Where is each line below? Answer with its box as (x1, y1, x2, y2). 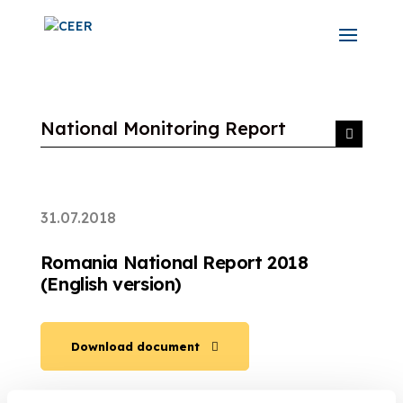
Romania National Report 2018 (40, 251, 309, 273)
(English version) (40, 273, 182, 295)
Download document (70, 338, 200, 354)
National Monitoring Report (40, 117, 286, 139)
